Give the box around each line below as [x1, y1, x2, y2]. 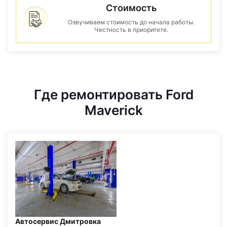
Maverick [84, 102, 143, 118]
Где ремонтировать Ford [33, 87, 194, 102]
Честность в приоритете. [94, 26, 168, 33]
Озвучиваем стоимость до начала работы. [68, 18, 195, 26]
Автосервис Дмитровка [15, 217, 101, 225]
